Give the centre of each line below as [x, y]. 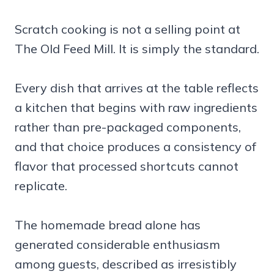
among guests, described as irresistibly [126, 264]
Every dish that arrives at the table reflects [137, 88]
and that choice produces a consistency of [135, 147]
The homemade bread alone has [108, 225]
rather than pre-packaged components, [128, 127]
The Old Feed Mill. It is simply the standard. [137, 49]
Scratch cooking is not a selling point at [128, 29]
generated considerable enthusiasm [117, 245]
